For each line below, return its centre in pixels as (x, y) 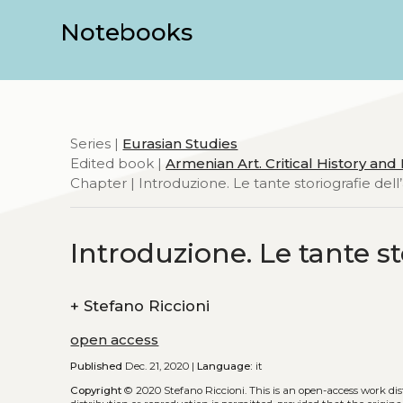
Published (97, 367)
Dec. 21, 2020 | (160, 367)
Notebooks (127, 32)
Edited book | (118, 163)
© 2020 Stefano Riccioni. (186, 390)
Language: (225, 367)
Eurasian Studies (180, 143)
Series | (97, 143)
